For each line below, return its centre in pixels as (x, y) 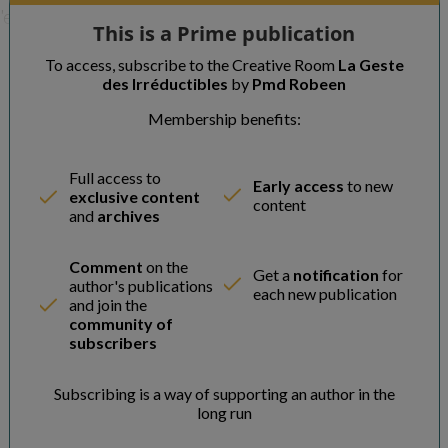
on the (165, 266)
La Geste (370, 64)
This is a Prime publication (224, 33)
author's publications (140, 285)
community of (120, 323)
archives (128, 215)
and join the (107, 304)
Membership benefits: (224, 118)
